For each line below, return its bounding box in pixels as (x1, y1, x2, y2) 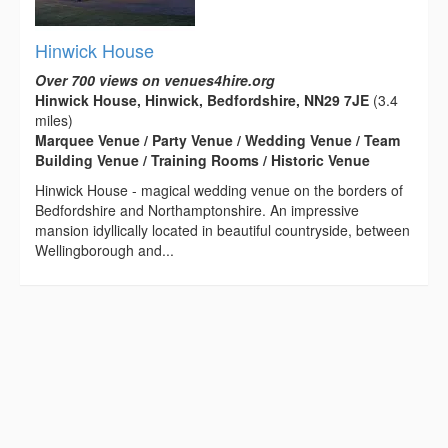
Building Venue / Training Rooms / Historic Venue (35, 149, 370, 170)
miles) (35, 109, 73, 130)
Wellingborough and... (35, 239, 174, 260)
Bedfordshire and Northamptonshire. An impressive (35, 199, 359, 220)
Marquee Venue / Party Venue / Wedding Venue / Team (35, 129, 400, 150)
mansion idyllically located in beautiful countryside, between (35, 219, 410, 240)
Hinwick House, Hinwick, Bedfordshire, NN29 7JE (35, 89, 369, 110)
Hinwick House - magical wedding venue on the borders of (35, 179, 403, 200)
